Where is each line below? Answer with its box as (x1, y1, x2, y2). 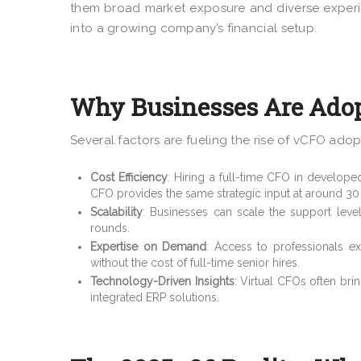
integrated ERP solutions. (90, 290, 219, 304)
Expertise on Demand (90, 239, 207, 253)
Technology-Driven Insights (90, 274, 234, 288)
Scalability (90, 205, 143, 218)
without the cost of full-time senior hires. (90, 255, 300, 269)
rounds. (90, 221, 130, 234)
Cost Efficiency (90, 170, 168, 184)
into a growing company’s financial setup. (70, 20, 317, 35)
